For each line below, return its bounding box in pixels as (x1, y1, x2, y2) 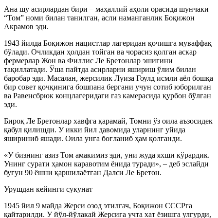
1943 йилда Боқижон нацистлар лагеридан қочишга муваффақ (4, 38, 212, 47)
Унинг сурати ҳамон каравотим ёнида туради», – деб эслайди (4, 159, 209, 168)
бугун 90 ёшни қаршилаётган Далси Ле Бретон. (4, 168, 162, 177)
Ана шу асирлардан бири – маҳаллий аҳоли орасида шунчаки (4, 4, 209, 13)
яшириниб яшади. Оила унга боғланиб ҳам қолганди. (4, 134, 182, 143)
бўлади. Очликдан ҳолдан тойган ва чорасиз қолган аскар (4, 47, 197, 56)
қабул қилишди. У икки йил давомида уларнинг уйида (4, 125, 185, 134)
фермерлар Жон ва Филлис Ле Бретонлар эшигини (4, 56, 173, 65)
